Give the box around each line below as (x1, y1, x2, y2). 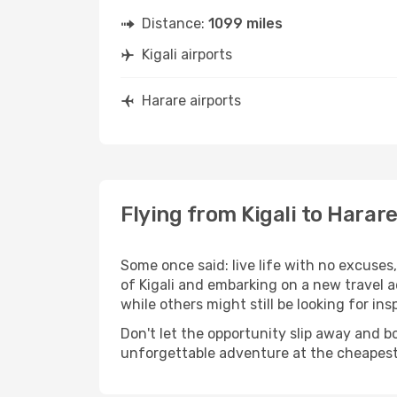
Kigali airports (142, 46, 232, 63)
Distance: (142, 15, 208, 32)
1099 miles (208, 15, 283, 32)
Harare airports (142, 92, 241, 109)
